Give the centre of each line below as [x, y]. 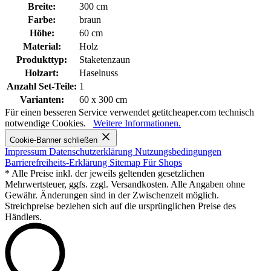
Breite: [42, 7]
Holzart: [42, 73]
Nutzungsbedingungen [178, 152]
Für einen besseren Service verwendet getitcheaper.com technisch [129, 113]
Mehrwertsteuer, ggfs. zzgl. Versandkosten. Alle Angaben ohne [125, 184]
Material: [42, 47]
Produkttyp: [42, 60]
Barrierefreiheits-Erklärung [57, 163]
